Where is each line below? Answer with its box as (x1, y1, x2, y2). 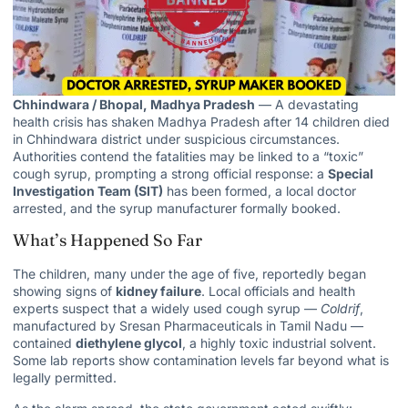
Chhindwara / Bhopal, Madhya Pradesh (13, 97, 255, 112)
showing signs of (13, 283, 116, 300)
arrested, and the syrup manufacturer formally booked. (13, 200, 341, 216)
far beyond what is (274, 352, 389, 369)
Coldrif (321, 301, 360, 317)
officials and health (244, 283, 355, 300)
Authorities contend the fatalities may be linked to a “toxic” (13, 148, 363, 164)
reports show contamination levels (72, 352, 274, 369)
